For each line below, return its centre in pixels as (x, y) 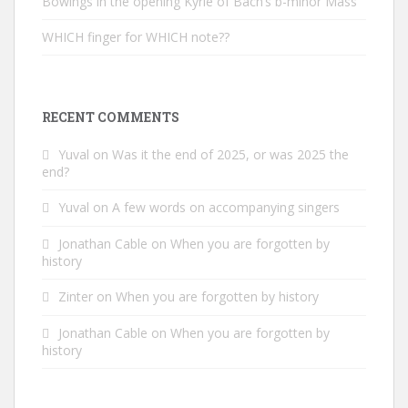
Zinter (76, 296)
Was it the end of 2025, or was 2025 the (230, 154)
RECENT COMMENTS (111, 117)
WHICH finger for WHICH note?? (136, 37)
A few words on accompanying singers (226, 207)
